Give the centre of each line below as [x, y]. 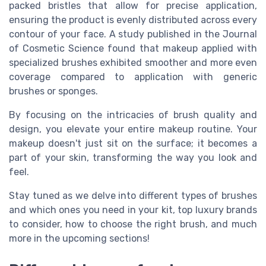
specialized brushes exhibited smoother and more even [133, 62]
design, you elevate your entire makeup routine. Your [133, 129]
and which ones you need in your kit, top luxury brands [133, 210]
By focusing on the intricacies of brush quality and [133, 115]
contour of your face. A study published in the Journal [133, 34]
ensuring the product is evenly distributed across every [133, 20]
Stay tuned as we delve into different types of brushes [133, 195]
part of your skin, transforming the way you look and [133, 157]
